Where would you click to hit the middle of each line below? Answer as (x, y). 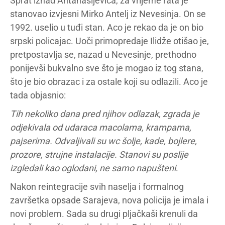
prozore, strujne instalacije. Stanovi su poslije (99, 154)
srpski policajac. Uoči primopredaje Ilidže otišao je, (109, 41)
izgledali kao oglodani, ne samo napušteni (93, 168)
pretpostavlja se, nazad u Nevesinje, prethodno (103, 54)
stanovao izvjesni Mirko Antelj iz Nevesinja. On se (108, 14)
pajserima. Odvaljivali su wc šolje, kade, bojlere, (103, 141)
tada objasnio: (38, 95)
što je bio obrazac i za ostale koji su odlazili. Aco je (109, 82)
